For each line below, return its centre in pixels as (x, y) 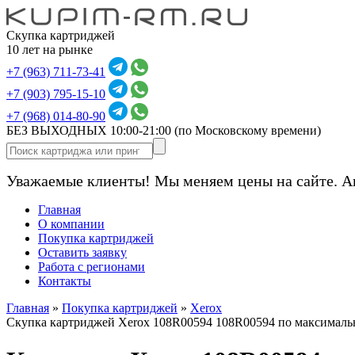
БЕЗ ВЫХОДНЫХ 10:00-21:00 (90, 130)
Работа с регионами (92, 267)
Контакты (65, 281)
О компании (71, 224)
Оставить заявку (82, 252)
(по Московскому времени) (248, 130)
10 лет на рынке (50, 50)
